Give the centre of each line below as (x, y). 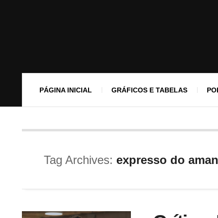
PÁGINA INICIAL (66, 90)
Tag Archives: (80, 160)
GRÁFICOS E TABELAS (149, 90)
